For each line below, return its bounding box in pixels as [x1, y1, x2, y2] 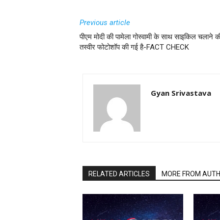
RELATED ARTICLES [88, 170, 150, 178]
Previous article [80, 18, 130, 27]
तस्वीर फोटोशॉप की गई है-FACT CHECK [80, 43, 189, 52]
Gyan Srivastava [151, 88, 211, 98]
